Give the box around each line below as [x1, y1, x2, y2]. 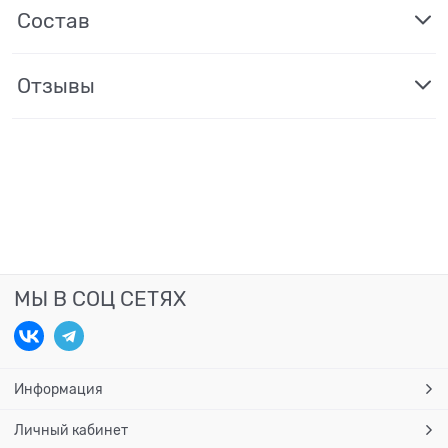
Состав [17, 8, 90, 33]
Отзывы [17, 73, 95, 98]
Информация [14, 380, 103, 397]
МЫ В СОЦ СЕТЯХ [14, 286, 186, 311]
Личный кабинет [14, 421, 128, 438]
